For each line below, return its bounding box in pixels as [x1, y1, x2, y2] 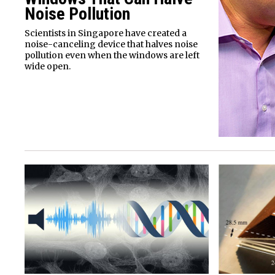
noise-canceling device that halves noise [25, 38, 198, 50]
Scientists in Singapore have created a [25, 27, 187, 39]
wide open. [25, 60, 71, 72]
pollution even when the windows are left [25, 49, 199, 61]
